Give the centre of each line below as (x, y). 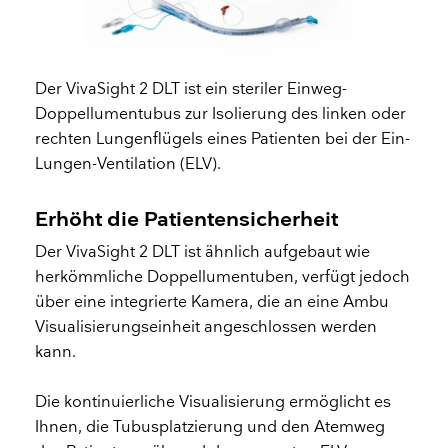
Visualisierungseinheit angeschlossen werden (206, 327)
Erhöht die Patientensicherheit (187, 220)
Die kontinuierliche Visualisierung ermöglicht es (213, 403)
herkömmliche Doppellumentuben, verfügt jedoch (223, 277)
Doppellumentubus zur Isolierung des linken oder (221, 115)
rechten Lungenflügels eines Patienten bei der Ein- (223, 140)
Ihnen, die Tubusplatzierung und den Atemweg (210, 428)
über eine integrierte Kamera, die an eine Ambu (212, 302)
